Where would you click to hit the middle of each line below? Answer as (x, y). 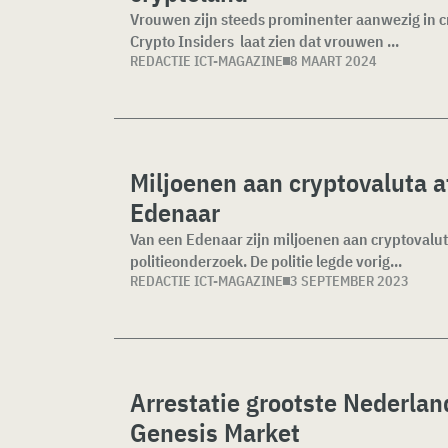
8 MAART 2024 (333, 61)
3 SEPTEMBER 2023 (349, 281)
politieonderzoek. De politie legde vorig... (266, 261)
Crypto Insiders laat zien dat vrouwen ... (264, 41)
